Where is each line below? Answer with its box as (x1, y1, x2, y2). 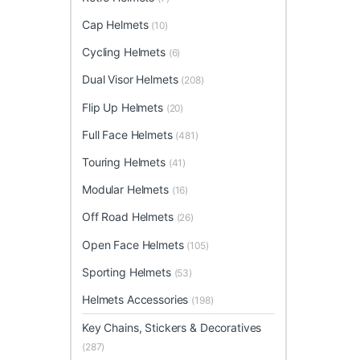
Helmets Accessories (82, 292, 192, 306)
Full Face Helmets (82, 127, 176, 141)
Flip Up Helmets (82, 100, 166, 114)
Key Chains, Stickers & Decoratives (82, 321, 262, 335)
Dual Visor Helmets (82, 72, 182, 87)
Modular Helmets (82, 182, 172, 197)
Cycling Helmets (82, 45, 169, 59)
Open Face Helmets (82, 237, 187, 252)
